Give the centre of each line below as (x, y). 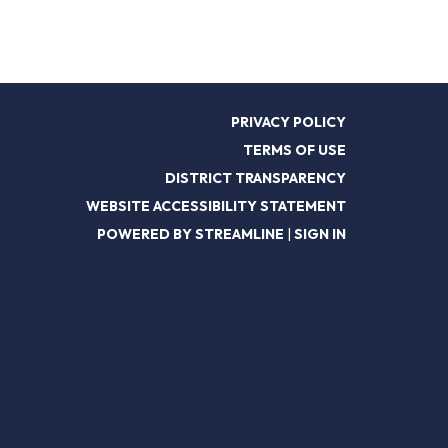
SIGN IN (320, 233)
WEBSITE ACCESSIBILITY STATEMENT (216, 205)
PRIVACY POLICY (288, 121)
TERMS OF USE (294, 149)
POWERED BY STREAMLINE (190, 233)
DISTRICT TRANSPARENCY (255, 177)
